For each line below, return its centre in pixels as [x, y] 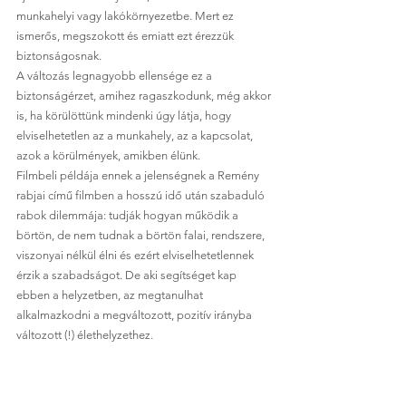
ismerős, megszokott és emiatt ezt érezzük [126, 36]
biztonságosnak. [60, 56]
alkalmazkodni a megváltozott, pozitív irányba [135, 315]
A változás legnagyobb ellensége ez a [116, 76]
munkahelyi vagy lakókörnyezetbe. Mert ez [126, 16]
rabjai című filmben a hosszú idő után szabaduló [142, 195]
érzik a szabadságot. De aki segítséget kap [128, 275]
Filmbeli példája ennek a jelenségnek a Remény [139, 175]
